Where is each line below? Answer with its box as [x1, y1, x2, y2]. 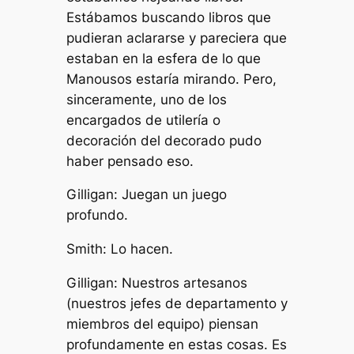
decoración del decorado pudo [66, 132, 262, 149]
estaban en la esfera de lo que [66, 50, 261, 66]
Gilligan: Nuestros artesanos [66, 275, 247, 291]
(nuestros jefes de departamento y [66, 296, 288, 311]
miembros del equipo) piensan [66, 316, 258, 332]
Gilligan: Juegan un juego [66, 186, 227, 203]
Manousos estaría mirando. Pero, [66, 70, 277, 87]
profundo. [66, 207, 128, 224]
